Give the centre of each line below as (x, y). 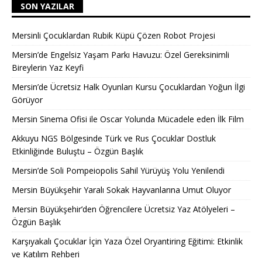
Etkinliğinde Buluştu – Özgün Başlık (77, 151)
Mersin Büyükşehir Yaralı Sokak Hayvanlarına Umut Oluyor (121, 189)
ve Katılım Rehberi (46, 254)
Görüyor (27, 99)
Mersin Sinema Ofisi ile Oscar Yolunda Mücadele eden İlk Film (128, 119)
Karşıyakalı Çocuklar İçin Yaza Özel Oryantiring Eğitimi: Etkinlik (127, 241)
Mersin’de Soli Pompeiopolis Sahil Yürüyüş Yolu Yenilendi (118, 170)
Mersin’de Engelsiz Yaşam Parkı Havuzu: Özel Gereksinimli (120, 54)
